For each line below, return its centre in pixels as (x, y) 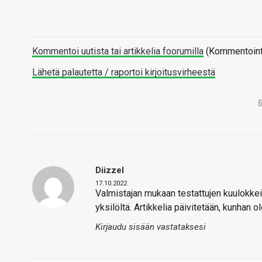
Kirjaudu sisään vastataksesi (151, 227)
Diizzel (110, 170)
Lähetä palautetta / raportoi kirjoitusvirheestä (124, 73)
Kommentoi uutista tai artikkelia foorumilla (118, 51)
